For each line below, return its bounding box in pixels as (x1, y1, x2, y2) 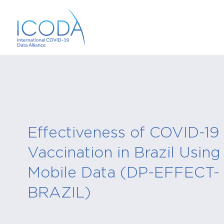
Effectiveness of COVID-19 (27, 122, 219, 141)
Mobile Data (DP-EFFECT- (27, 162, 219, 181)
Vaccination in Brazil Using (27, 142, 220, 161)
